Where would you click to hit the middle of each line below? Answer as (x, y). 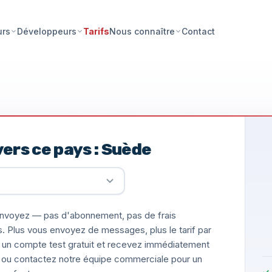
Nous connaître (142, 31)
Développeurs (47, 31)
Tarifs (97, 31)
